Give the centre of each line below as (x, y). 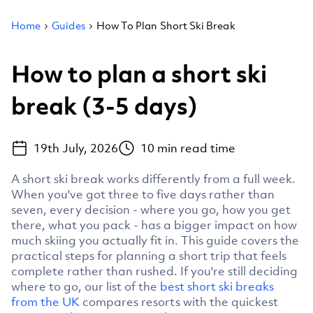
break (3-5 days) (104, 106)
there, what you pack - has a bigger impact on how (154, 225)
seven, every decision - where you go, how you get (151, 209)
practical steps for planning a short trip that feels (149, 255)
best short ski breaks (217, 286)
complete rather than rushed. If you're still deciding (154, 271)
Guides (68, 25)
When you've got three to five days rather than (143, 194)
